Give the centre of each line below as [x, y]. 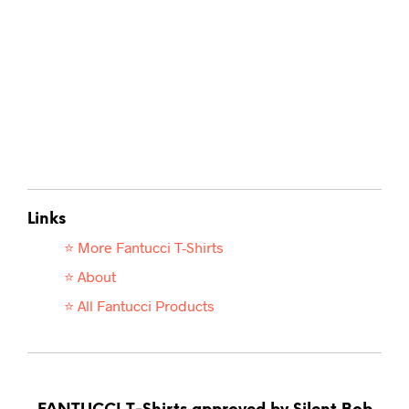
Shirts [205, 247]
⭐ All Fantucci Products [139, 306]
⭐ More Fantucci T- [125, 247]
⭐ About [90, 277]
